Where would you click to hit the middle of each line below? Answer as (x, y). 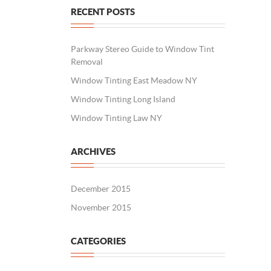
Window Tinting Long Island (123, 99)
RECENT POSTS (103, 12)
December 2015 (101, 189)
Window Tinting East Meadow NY (134, 80)
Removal (87, 62)
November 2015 (101, 207)
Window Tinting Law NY (116, 118)
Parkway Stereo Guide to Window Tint (142, 49)
